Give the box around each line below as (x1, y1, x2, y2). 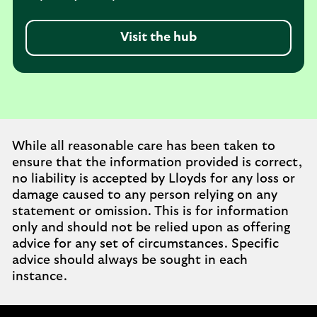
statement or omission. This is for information (12, 205, 289, 218)
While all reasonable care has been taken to (12, 140, 275, 153)
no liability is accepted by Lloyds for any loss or (12, 173, 295, 185)
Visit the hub (120, 31, 197, 44)
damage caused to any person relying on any (12, 189, 277, 202)
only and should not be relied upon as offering (12, 221, 290, 234)
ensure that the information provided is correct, (12, 156, 302, 169)
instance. (12, 270, 67, 283)
